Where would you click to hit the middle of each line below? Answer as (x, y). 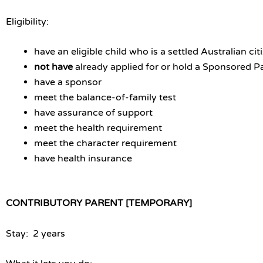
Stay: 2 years (37, 233)
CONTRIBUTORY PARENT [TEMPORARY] (99, 203)
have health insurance (83, 159)
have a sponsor (68, 82)
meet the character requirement (105, 144)
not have (55, 67)
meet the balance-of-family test (105, 98)
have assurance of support (93, 113)
